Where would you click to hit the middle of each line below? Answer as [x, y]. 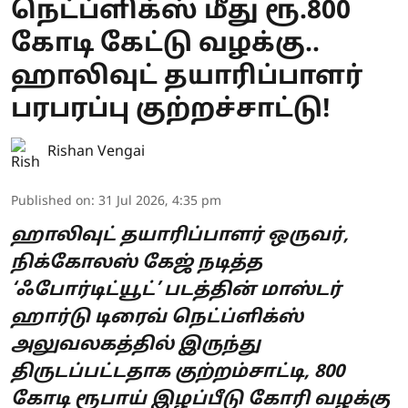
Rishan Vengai [96, 152]
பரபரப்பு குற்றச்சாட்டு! [171, 110]
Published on [51, 201]
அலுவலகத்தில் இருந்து [136, 345]
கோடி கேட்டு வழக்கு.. [165, 44]
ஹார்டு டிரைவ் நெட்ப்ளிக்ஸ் [157, 317]
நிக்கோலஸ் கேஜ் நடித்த [137, 263]
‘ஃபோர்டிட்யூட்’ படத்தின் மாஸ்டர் [176, 290]
